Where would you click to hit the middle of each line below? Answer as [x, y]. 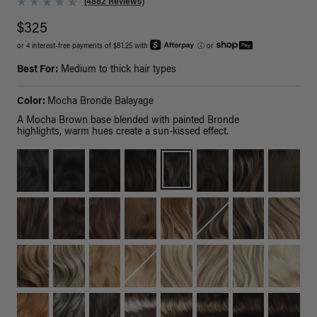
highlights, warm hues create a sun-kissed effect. [123, 133]
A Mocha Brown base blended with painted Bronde [128, 121]
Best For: [38, 70]
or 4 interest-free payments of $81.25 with [83, 47]
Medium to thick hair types [117, 70]
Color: [32, 102]
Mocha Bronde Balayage [100, 102]
